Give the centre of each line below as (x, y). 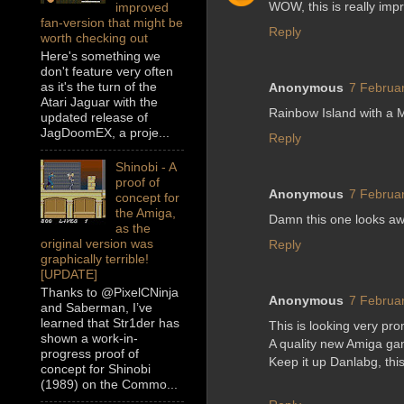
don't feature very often (107, 72)
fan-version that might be (112, 23)
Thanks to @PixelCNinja (110, 293)
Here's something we (101, 56)
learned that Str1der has (110, 323)
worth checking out (94, 38)
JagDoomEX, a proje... (105, 133)
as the (133, 229)
